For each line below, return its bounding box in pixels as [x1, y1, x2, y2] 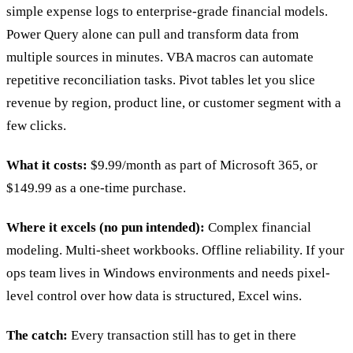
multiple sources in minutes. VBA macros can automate [6, 49, 314, 65]
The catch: [6, 328, 68, 344]
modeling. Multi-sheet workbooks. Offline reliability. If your [6, 243, 344, 258]
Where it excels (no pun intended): [6, 220, 205, 236]
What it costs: [6, 157, 87, 173]
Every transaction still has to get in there [68, 328, 296, 344]
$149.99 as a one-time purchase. [6, 180, 186, 195]
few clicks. [6, 117, 66, 133]
